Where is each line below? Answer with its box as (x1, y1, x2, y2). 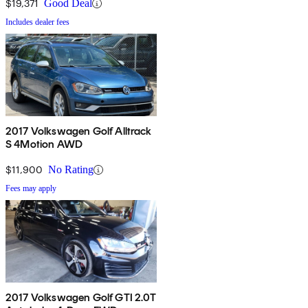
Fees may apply (5, 184, 56, 194)
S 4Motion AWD (5, 137, 83, 151)
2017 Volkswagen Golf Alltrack (5, 124, 152, 138)
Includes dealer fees (5, 17, 69, 27)
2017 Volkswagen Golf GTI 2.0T (5, 291, 157, 305)
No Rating (48, 164, 93, 176)
